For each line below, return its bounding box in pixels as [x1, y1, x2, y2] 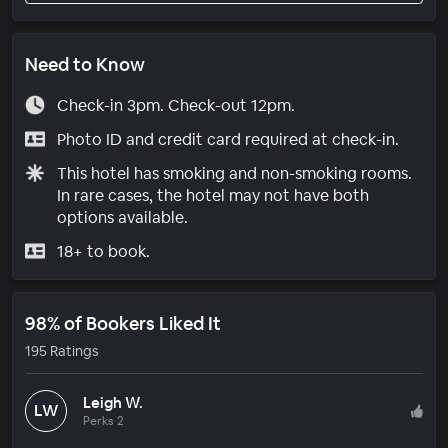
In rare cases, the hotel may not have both [56, 184, 369, 206]
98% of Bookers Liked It [25, 311, 221, 335]
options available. [56, 206, 188, 228]
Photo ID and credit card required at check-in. [56, 128, 399, 150]
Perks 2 [83, 412, 124, 429]
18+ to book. [56, 240, 150, 262]
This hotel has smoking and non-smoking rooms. [56, 162, 412, 184]
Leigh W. [83, 392, 143, 412]
